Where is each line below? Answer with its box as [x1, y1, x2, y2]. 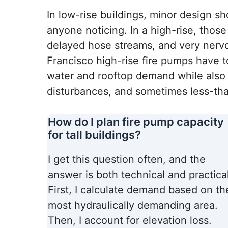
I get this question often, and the [48, 153, 206, 166]
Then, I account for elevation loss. [48, 214, 212, 227]
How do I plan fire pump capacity [48, 115, 224, 129]
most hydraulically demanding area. [48, 199, 218, 212]
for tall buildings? [48, 128, 141, 142]
